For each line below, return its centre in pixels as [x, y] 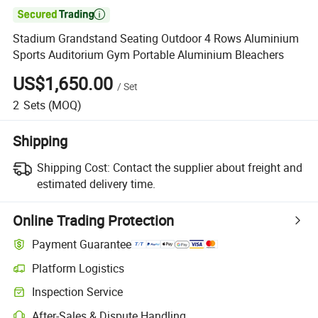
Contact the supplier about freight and [207, 167]
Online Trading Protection [94, 220]
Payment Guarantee [82, 245]
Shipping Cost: [73, 167]
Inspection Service [78, 292]
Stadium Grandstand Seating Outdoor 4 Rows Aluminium [156, 39]
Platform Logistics [78, 268]
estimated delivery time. [96, 183]
